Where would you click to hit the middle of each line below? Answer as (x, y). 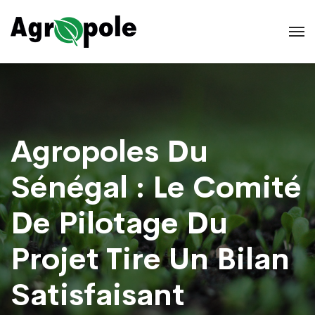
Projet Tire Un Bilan (150, 259)
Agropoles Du (109, 152)
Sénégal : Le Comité (156, 187)
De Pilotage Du (119, 223)
